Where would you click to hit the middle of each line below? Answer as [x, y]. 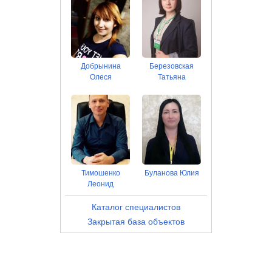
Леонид [100, 184]
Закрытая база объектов [136, 222]
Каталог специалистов [136, 207]
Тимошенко [100, 173]
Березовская [172, 66]
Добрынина [100, 66]
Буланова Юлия [172, 173]
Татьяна [172, 77]
